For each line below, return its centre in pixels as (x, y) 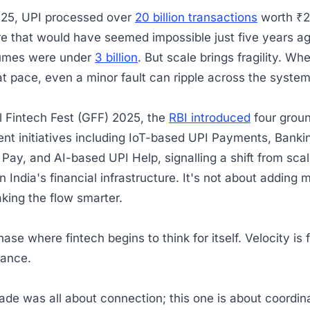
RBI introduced (210, 118)
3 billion (116, 57)
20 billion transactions (196, 17)
